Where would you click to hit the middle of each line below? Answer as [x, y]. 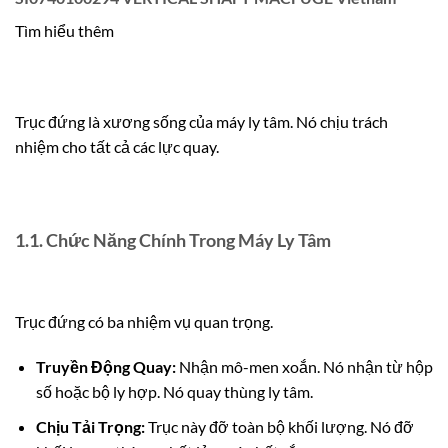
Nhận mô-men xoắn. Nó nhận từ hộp [304, 367]
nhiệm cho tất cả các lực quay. [117, 147]
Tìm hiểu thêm [64, 30]
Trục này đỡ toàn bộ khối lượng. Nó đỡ [279, 427]
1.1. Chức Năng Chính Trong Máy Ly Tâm [173, 239]
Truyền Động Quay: [105, 367]
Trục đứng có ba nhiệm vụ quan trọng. [144, 321]
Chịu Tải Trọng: [90, 427]
